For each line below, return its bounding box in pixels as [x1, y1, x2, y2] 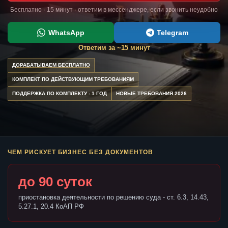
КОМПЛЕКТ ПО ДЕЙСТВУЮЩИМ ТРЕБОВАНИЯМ [12, 76, 134, 82]
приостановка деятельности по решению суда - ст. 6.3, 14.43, [18, 193, 209, 202]
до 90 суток [18, 174, 92, 190]
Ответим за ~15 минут [78, 44, 150, 52]
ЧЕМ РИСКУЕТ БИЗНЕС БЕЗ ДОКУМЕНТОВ [8, 149, 153, 156]
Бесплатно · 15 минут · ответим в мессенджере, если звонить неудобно [10, 6, 218, 13]
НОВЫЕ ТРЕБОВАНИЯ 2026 [116, 91, 187, 97]
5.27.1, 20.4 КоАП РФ [18, 203, 84, 211]
